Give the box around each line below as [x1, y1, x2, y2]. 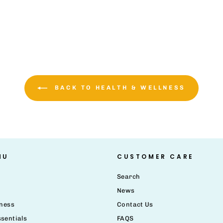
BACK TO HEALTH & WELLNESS [51, 84, 186, 91]
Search [117, 172, 140, 180]
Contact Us [117, 200, 153, 208]
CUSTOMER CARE [117, 152, 194, 161]
